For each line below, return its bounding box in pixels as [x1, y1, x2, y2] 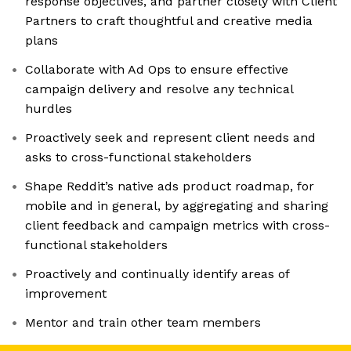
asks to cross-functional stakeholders [25, 150, 251, 165]
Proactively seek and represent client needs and [25, 130, 316, 146]
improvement [25, 286, 107, 302]
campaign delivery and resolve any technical [25, 81, 294, 97]
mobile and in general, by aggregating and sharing [25, 198, 328, 214]
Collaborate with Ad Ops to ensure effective [25, 62, 288, 78]
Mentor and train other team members [25, 315, 261, 331]
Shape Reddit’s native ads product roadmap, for [25, 179, 314, 194]
